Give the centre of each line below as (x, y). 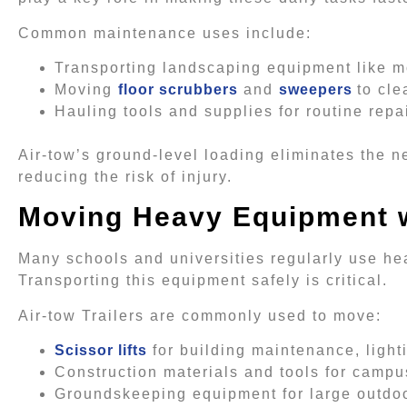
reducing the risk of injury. (125, 176)
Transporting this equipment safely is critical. (203, 281)
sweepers (316, 89)
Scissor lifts (101, 351)
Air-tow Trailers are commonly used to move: (200, 315)
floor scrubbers (178, 89)
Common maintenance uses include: (165, 33)
